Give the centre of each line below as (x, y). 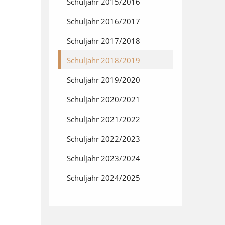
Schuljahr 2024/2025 (103, 178)
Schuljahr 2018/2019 (103, 61)
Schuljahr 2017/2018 (103, 41)
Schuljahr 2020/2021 (103, 100)
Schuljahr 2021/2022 (103, 119)
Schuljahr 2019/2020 (103, 80)
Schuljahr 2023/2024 (103, 158)
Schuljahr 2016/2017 (103, 21)
